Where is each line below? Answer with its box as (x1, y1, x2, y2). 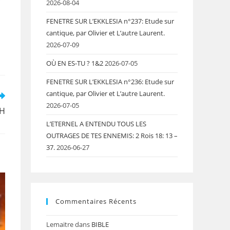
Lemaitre (46, 219, 73, 229)
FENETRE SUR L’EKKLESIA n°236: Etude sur (46, 76, 174, 86)
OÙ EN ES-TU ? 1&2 (46, 58, 103, 68)
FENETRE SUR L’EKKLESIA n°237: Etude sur (46, 16, 174, 26)
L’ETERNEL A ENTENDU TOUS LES (46, 119, 146, 128)
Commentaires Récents (55, 196, 137, 206)
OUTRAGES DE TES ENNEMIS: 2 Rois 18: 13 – (46, 130, 178, 140)
